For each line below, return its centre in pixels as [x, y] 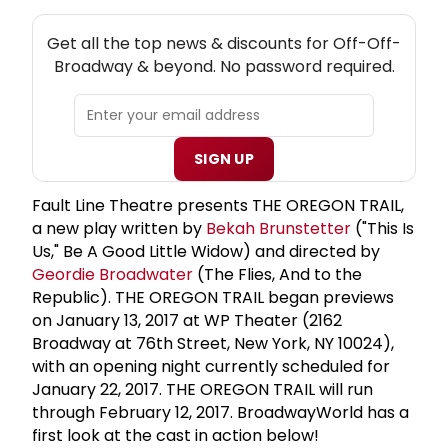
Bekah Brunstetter [278, 228]
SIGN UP [224, 158]
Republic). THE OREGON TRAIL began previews [213, 297]
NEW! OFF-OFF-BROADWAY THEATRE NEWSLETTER [224, 23]
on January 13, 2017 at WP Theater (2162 [187, 320]
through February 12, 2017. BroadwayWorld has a [220, 412]
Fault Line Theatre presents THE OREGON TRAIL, [218, 205]
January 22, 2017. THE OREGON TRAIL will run [202, 389]
